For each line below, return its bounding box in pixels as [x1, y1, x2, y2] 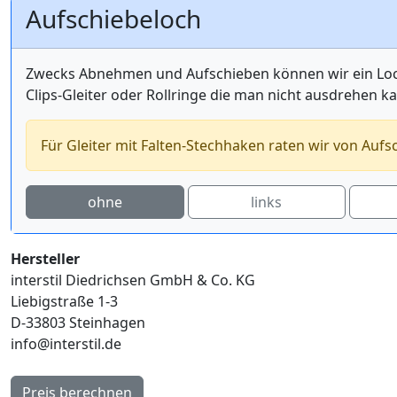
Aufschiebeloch [26, 2, 201, 36]
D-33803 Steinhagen [11, 313, 145, 333]
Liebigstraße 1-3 [11, 292, 118, 312]
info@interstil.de [11, 334, 121, 354]
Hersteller [11, 249, 80, 269]
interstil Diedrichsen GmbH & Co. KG [11, 270, 255, 291]
